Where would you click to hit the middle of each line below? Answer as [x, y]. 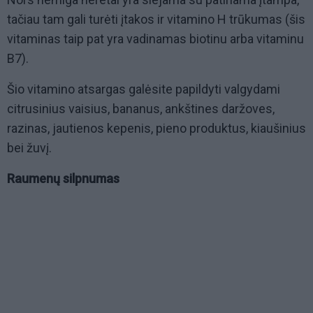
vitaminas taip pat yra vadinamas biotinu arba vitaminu [155, 39]
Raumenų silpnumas [63, 179]
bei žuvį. [29, 148]
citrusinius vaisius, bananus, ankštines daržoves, [141, 109]
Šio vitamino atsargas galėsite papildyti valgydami [144, 89]
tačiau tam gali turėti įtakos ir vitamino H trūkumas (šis [156, 20]
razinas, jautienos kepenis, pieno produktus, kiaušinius [156, 129]
